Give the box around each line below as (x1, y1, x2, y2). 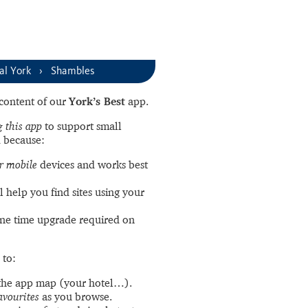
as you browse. (39, 289, 112, 303)
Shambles (51, 66, 95, 76)
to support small (42, 119, 122, 133)
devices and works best (37, 157, 148, 171)
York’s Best (69, 94, 125, 108)
